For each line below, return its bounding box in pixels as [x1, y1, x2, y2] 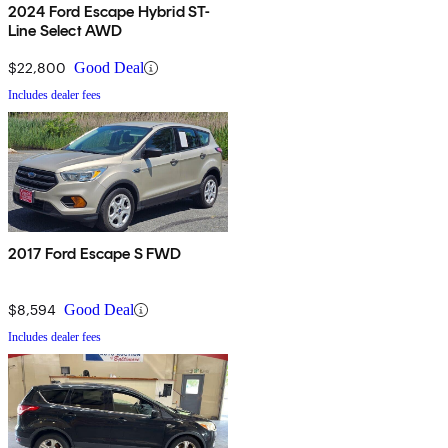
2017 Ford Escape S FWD [8, 244, 182, 264]
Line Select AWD [8, 21, 123, 41]
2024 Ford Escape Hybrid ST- [8, 2, 211, 22]
